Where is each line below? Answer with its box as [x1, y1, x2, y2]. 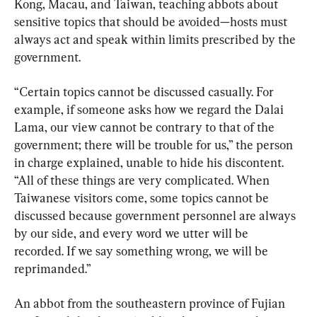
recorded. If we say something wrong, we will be [14, 243, 271, 259]
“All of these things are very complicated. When [14, 173, 272, 188]
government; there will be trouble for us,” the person [14, 137, 296, 153]
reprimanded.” [14, 261, 91, 277]
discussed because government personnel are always [14, 208, 299, 224]
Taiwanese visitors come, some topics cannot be [14, 190, 272, 206]
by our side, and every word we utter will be [14, 226, 251, 241]
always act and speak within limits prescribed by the [14, 32, 299, 47]
